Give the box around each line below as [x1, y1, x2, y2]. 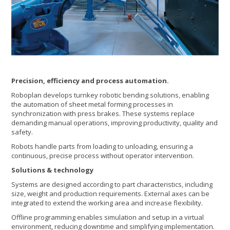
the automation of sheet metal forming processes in [11, 100, 174, 109]
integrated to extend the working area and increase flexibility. [11, 198, 203, 208]
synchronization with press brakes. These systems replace [11, 109, 195, 119]
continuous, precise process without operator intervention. [11, 151, 195, 161]
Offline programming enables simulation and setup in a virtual [11, 213, 204, 222]
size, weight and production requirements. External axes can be [11, 189, 210, 199]
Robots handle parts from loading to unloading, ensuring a [11, 142, 194, 151]
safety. [11, 127, 33, 137]
